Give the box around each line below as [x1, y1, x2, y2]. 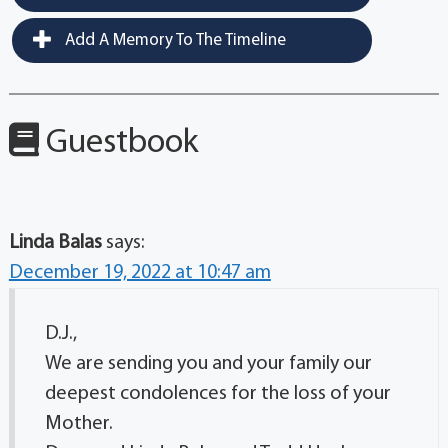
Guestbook [38, 126, 199, 162]
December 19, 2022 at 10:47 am [8, 263, 271, 284]
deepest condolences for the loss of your [44, 384, 391, 405]
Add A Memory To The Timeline [60, 32, 286, 50]
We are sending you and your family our [44, 354, 372, 375]
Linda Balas [8, 233, 102, 254]
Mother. [44, 414, 113, 435]
